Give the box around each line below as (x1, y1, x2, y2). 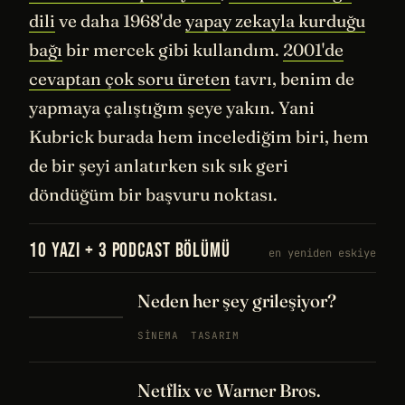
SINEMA (137, 329, 179, 343)
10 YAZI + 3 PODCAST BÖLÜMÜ (29, 239, 231, 264)
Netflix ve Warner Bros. (137, 379, 321, 402)
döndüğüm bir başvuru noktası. (29, 184, 278, 206)
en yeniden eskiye (268, 246, 376, 261)
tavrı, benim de (231, 68, 354, 90)
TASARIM (191, 329, 240, 343)
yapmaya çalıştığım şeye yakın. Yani (29, 97, 315, 119)
